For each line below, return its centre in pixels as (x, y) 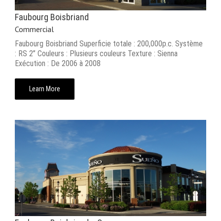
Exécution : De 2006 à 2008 (58, 64)
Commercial (34, 29)
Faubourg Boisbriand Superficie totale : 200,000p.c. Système (109, 44)
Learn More (45, 89)
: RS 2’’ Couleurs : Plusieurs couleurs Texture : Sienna (96, 54)
